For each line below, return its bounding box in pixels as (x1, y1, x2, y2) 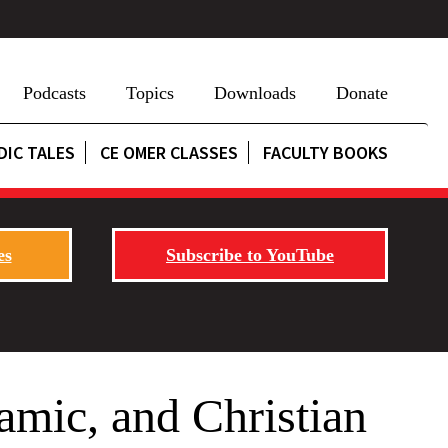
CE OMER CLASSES (100, 141, 238, 164)
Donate (336, 83, 388, 103)
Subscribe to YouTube (166, 245, 334, 265)
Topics (126, 83, 174, 103)
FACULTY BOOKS (263, 141, 388, 164)
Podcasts (23, 83, 86, 103)
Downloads (214, 83, 296, 103)
